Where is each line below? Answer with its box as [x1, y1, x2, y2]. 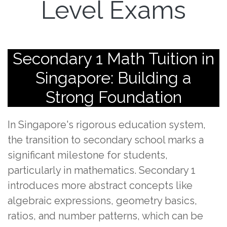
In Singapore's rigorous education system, [8, 119, 206, 131]
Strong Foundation [45, 88, 182, 107]
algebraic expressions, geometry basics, [8, 195, 197, 207]
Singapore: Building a [35, 68, 192, 88]
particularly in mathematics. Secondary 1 [8, 164, 196, 177]
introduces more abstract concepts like [8, 179, 193, 192]
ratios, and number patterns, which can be [8, 210, 203, 222]
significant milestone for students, [8, 149, 168, 162]
